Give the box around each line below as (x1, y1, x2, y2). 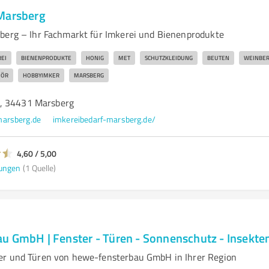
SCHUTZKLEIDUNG (144, 53, 193, 62)
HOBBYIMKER (22, 71, 59, 79)
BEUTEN (207, 53, 229, 62)
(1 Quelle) (22, 162, 56, 174)
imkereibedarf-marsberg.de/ (53, 113, 156, 125)
